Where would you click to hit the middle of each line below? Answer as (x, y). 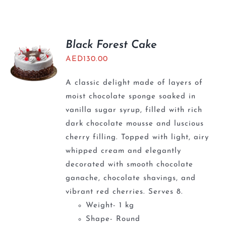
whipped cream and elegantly (124, 151)
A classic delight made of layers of (134, 83)
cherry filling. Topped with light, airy (137, 137)
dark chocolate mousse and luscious (135, 124)
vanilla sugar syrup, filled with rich (134, 110)
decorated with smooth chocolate (130, 165)
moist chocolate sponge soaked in (131, 97)
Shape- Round (113, 219)
